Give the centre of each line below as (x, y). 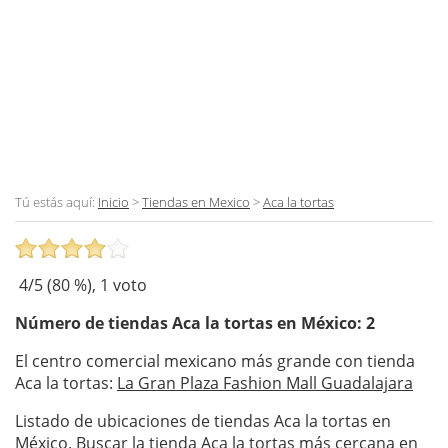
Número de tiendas (93, 322)
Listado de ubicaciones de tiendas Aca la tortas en (203, 420)
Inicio (113, 201)
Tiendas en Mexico (196, 201)
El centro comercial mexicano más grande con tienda (215, 360)
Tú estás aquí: (56, 201)
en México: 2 (324, 322)
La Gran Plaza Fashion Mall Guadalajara (265, 382)
